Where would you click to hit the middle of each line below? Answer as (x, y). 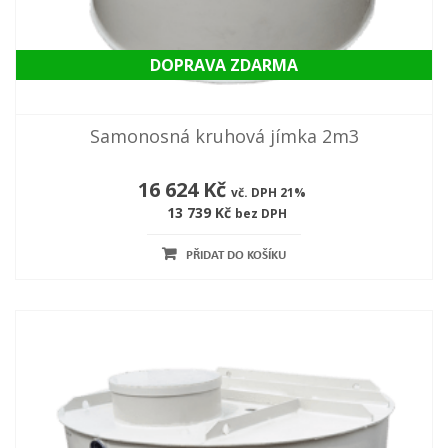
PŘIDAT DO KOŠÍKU (236, 256)
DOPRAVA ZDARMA (224, 65)
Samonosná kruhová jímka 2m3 (224, 136)
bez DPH (260, 214)
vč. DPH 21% (268, 193)
